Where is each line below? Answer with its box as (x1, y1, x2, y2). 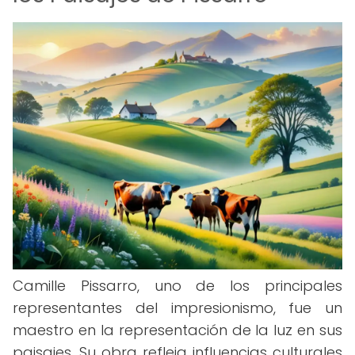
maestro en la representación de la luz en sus (13, 320, 342, 340)
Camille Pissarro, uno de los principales (13, 276, 342, 296)
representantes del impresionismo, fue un (13, 298, 342, 318)
